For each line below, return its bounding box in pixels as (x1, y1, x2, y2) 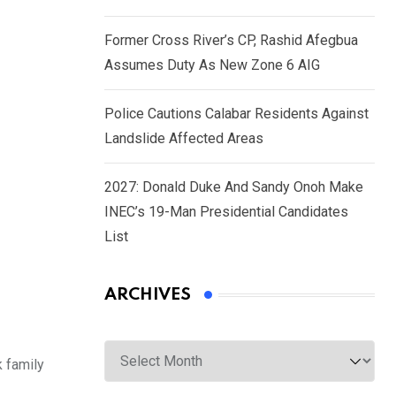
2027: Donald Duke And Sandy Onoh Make (104, 179, 363, 196)
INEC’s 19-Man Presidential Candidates (104, 203, 348, 221)
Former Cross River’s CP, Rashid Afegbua (104, 32, 358, 49)
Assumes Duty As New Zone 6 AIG (104, 57, 320, 74)
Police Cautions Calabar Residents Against (104, 105, 369, 123)
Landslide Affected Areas (104, 130, 263, 148)
